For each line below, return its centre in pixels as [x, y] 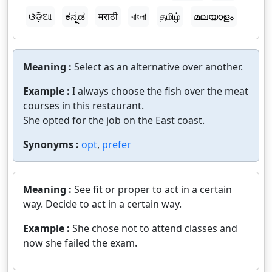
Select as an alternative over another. [158, 67]
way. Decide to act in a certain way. [102, 204]
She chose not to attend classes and [155, 228]
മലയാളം [214, 16]
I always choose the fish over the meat [160, 91]
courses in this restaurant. [83, 106]
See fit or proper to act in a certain [153, 189]
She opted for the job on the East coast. [114, 120]
